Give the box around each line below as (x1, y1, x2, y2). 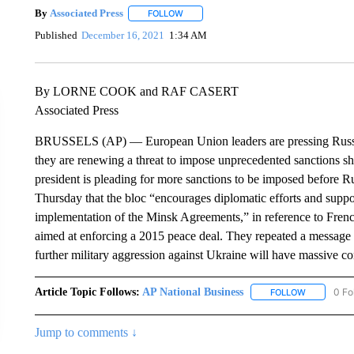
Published (34, 29, 77, 42)
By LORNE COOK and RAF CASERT (34, 84, 239, 98)
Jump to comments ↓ (34, 325, 137, 339)
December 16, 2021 (81, 29, 165, 42)
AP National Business (141, 285, 243, 298)
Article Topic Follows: (34, 285, 140, 298)
